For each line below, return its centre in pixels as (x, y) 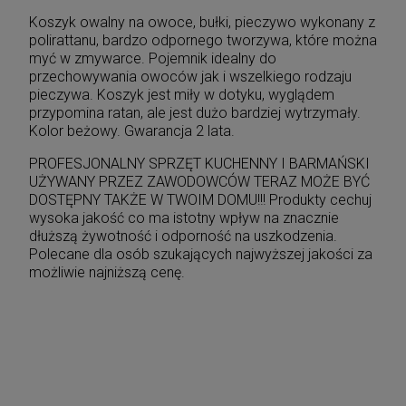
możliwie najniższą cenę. (109, 272)
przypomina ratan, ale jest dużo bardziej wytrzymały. (195, 112)
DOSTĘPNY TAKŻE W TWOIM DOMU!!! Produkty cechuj (200, 199)
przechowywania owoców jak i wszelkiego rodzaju (190, 76)
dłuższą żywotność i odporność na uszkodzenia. (183, 236)
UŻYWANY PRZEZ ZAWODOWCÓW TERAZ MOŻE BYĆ (199, 181)
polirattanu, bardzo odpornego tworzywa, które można (203, 40)
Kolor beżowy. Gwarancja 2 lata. (132, 130)
